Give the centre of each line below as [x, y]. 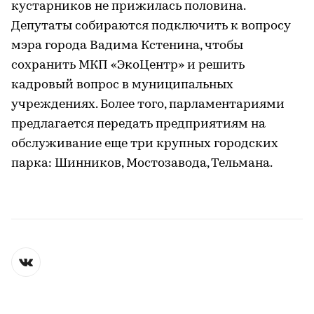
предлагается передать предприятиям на [138, 124]
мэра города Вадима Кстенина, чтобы [127, 46]
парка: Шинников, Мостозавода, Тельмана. [142, 163]
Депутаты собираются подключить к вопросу [151, 26]
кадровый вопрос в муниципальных [122, 85]
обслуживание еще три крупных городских [145, 144]
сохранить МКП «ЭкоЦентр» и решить [128, 65]
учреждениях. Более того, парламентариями [148, 104]
